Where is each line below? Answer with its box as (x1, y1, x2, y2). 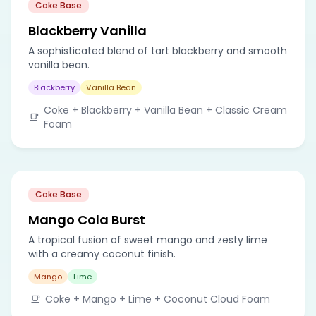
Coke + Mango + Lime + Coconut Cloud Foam (45, 291, 270, 306)
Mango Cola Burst (28, 210, 145, 229)
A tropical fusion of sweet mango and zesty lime (28, 232, 267, 247)
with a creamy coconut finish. (28, 246, 176, 261)
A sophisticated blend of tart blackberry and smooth (28, 43, 287, 58)
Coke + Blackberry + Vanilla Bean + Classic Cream (43, 102, 287, 117)
